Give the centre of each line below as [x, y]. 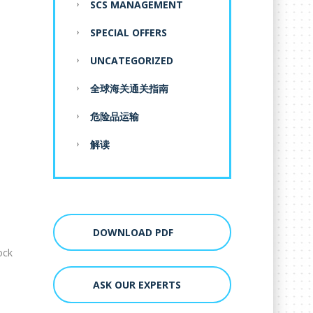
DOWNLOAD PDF [133, 233]
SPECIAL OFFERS [129, 33]
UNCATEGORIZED [132, 61]
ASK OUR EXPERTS [137, 284]
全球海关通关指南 [129, 89]
